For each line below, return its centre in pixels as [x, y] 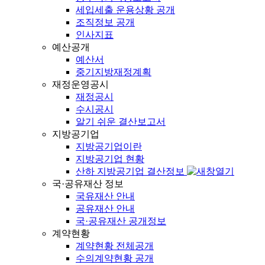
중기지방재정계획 [114, 72]
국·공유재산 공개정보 [121, 221]
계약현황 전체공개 [115, 246]
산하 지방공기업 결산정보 [131, 171]
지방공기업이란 [109, 146]
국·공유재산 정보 [88, 184]
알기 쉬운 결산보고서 [121, 122]
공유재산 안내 [105, 209]
